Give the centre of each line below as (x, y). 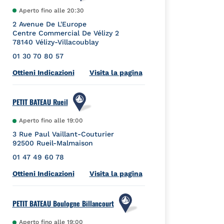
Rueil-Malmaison (64, 143)
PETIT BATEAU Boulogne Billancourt (63, 203)
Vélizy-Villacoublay (67, 42)
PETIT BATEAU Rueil (40, 102)
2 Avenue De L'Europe (49, 24)
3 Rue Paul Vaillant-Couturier (63, 134)
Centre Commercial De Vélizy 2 (65, 33)
